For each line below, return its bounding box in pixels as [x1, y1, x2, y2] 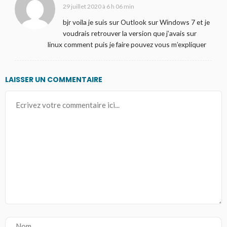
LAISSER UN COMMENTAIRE [5, 74, 102, 85]
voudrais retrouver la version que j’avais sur [62, 29, 197, 38]
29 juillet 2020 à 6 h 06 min [62, 3, 134, 11]
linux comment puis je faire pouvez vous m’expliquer [47, 40, 206, 49]
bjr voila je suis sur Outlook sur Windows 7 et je [62, 18, 210, 27]
